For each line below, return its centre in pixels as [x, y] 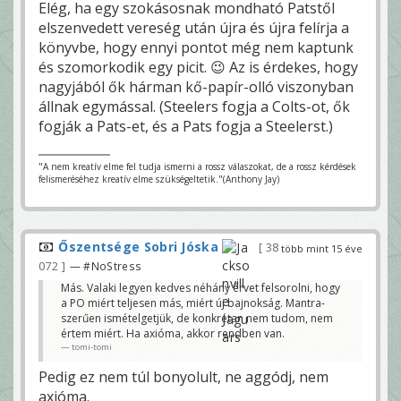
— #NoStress [106, 266]
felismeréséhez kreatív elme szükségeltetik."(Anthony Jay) [159, 179]
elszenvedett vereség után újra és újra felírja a [194, 28]
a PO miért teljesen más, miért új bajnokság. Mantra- [193, 303]
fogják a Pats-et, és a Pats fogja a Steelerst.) [186, 127]
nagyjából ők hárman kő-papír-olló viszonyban [196, 87]
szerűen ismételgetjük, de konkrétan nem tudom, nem [197, 319]
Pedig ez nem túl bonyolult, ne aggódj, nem [183, 377]
